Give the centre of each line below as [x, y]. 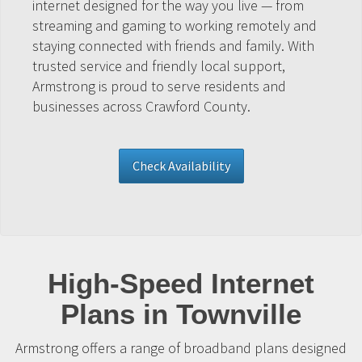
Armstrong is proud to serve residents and [159, 86]
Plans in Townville [181, 314]
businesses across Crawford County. [141, 106]
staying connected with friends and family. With [173, 46]
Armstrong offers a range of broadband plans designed [181, 348]
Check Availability [181, 166]
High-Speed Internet [181, 283]
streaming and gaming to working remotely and [175, 25]
